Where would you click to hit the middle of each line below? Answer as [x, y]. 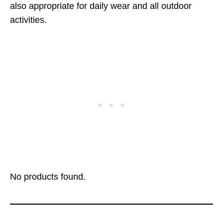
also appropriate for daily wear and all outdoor [101, 6]
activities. [28, 20]
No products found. [48, 177]
